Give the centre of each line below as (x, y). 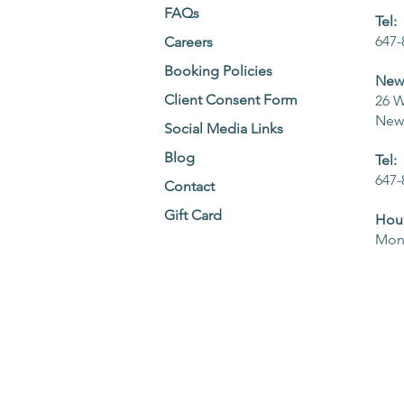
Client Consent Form (231, 100)
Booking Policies (218, 71)
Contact (189, 187)
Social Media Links (224, 129)
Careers (188, 42)
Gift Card (193, 216)
